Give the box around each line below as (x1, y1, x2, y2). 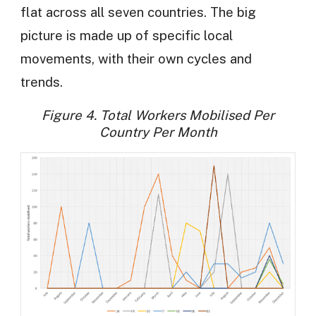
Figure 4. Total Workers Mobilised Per (42, 107, 274, 123)
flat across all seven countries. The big (20, 4, 256, 20)
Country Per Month (99, 124, 217, 140)
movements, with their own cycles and (20, 50, 252, 66)
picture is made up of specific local (20, 27, 233, 43)
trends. (20, 73, 63, 90)
